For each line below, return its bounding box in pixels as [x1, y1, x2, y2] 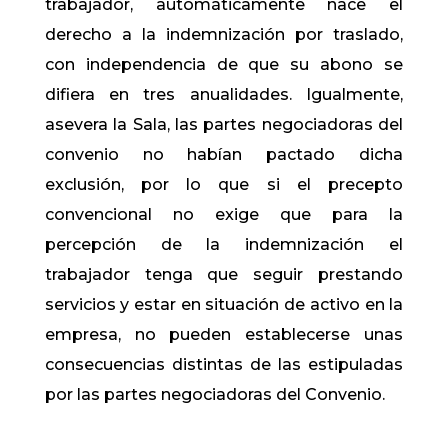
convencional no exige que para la [44, 205, 404, 224]
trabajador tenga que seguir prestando [44, 265, 404, 284]
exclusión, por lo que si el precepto [44, 175, 404, 194]
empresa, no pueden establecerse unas [44, 325, 404, 344]
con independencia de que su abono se [44, 55, 404, 74]
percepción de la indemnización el [44, 235, 404, 254]
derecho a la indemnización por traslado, [44, 25, 404, 44]
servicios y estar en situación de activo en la [44, 295, 404, 314]
